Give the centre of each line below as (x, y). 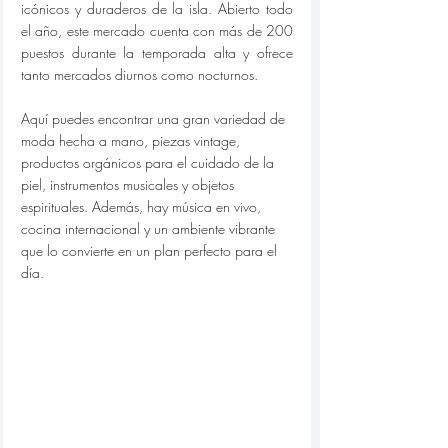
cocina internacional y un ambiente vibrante (150, 228)
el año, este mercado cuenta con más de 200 (157, 30)
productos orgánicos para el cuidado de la (149, 162)
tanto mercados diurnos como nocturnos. (139, 74)
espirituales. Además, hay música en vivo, (143, 206)
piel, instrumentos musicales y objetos (129, 184)
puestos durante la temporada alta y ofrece (157, 52)
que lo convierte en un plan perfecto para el (151, 250)
